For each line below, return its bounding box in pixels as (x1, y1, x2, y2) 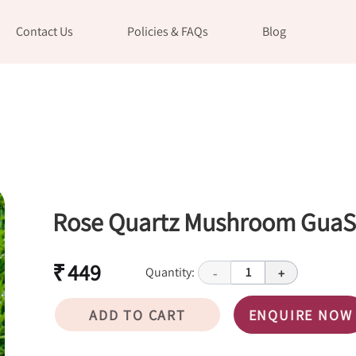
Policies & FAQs (127, 23, 208, 40)
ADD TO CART (89, 305, 186, 324)
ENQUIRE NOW (248, 305, 353, 324)
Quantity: (145, 264, 195, 281)
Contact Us (16, 23, 73, 40)
